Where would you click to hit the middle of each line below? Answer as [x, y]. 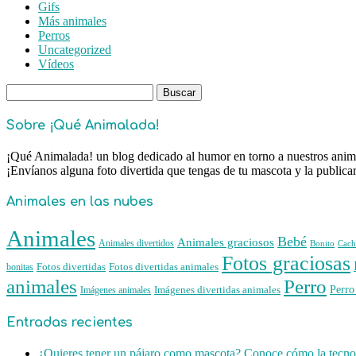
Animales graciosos [226, 242]
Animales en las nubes [80, 202]
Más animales [72, 21]
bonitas [20, 267]
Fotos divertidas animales [164, 267]
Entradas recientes [70, 322]
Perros [54, 36]
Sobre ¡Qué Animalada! [83, 125]
